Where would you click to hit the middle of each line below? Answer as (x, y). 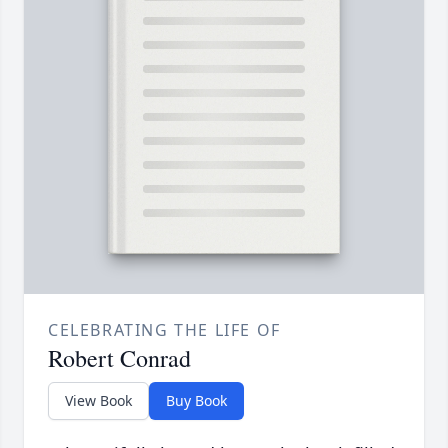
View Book (98, 401)
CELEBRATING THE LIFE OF (164, 330)
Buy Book (196, 401)
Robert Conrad (119, 358)
